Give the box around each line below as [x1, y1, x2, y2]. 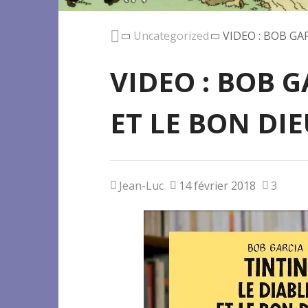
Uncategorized [133, 28, 209, 44]
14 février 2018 [178, 177, 256, 193]
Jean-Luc [118, 177, 164, 193]
